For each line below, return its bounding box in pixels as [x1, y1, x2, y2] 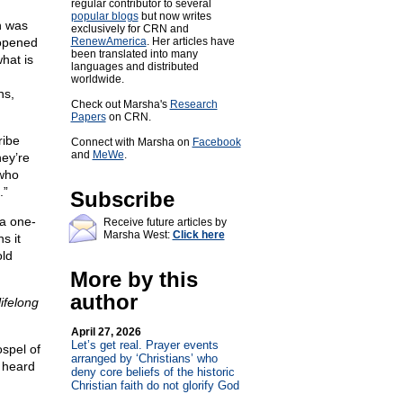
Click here [172, 228, 225, 241]
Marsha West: [103, 228, 173, 241]
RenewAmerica [70, 35, 147, 48]
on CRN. [105, 111, 151, 123]
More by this [69, 267, 198, 291]
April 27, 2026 [70, 326, 141, 338]
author [69, 290, 138, 314]
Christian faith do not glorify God [70, 379, 239, 392]
